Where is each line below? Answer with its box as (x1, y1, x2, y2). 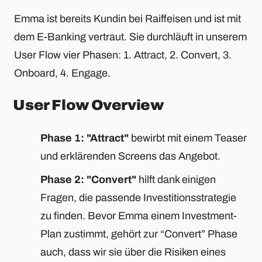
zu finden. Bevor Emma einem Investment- (40, 209, 237, 222)
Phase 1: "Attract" (40, 132, 129, 144)
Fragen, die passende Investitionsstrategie (40, 191, 236, 204)
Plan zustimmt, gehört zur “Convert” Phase (40, 227, 237, 240)
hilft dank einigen (136, 173, 216, 185)
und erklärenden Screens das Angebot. (40, 150, 220, 162)
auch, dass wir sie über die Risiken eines (40, 246, 226, 258)
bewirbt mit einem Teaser (129, 132, 247, 144)
